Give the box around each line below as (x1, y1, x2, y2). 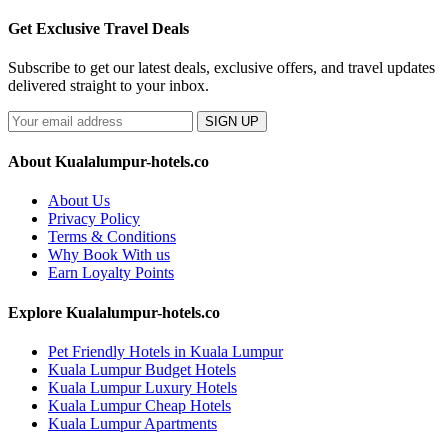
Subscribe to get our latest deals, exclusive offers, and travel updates (8, 58, 435, 76)
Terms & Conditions (48, 228, 176, 246)
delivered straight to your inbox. (8, 76, 209, 94)
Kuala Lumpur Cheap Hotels (48, 396, 231, 414)
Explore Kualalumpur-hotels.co (8, 303, 220, 321)
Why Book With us (48, 246, 170, 264)
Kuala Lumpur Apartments (48, 414, 217, 432)
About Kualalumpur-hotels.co (8, 153, 209, 171)
